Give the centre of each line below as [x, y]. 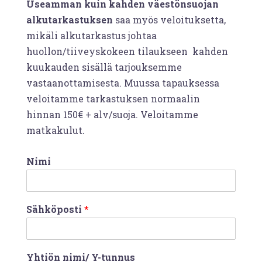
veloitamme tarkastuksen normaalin [113, 98]
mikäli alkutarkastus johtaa [92, 35]
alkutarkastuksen [70, 19]
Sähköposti [55, 209]
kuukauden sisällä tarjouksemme [104, 67]
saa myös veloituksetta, [169, 19]
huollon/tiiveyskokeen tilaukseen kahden [127, 51]
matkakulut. [56, 130]
